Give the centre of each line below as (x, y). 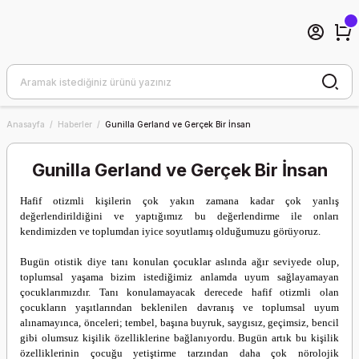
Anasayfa (26, 124)
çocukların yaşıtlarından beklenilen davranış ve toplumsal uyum (179, 307)
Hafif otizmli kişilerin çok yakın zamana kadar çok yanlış (179, 201)
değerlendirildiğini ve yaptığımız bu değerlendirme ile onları (179, 216)
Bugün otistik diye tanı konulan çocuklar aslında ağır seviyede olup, (179, 262)
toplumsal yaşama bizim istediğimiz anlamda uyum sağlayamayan (179, 277)
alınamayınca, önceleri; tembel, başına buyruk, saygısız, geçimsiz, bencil (179, 323)
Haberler (75, 124)
